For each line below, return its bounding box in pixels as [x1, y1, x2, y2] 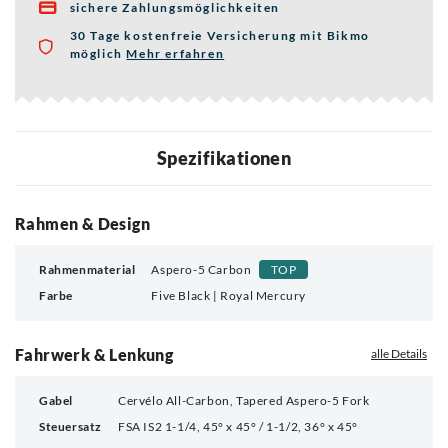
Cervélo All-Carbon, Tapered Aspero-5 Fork [118, 392, 370, 408]
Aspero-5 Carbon [151, 261, 252, 277]
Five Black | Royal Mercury [151, 287, 307, 303]
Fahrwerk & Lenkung [15, 344, 174, 364]
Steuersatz [39, 418, 102, 434]
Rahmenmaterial [39, 261, 136, 277]
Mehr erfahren [126, 45, 225, 61]
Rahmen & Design [15, 213, 150, 233]
